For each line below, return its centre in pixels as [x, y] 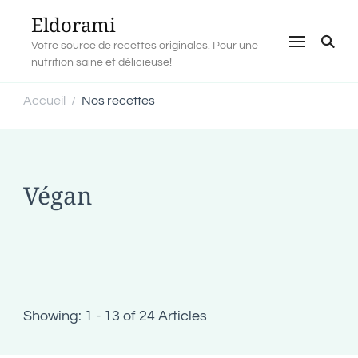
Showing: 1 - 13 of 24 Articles [115, 316]
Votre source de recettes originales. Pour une [145, 45]
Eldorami [74, 24]
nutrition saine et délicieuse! [101, 62]
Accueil [44, 100]
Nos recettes [118, 101]
